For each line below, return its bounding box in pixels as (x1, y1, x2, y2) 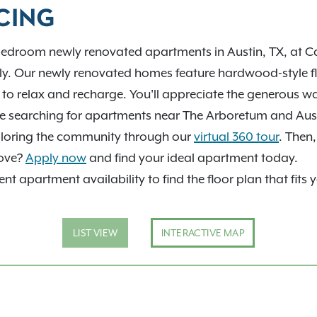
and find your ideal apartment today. (86, 151, 298, 166)
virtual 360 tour (194, 129, 279, 144)
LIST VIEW (73, 227, 117, 239)
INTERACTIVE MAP (161, 227, 244, 239)
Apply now (25, 151, 86, 166)
